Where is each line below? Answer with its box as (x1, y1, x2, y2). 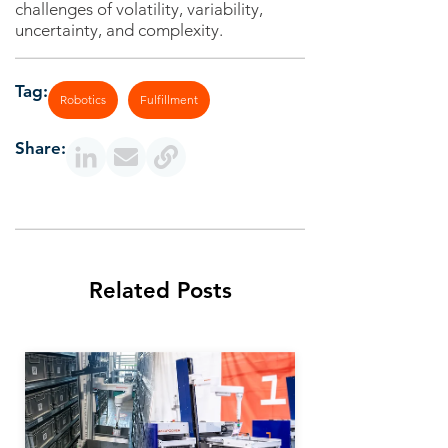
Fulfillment (140, 92, 198, 108)
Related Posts (88, 277, 232, 305)
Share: (15, 138, 66, 159)
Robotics (60, 92, 106, 108)
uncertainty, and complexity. (15, 20, 223, 41)
